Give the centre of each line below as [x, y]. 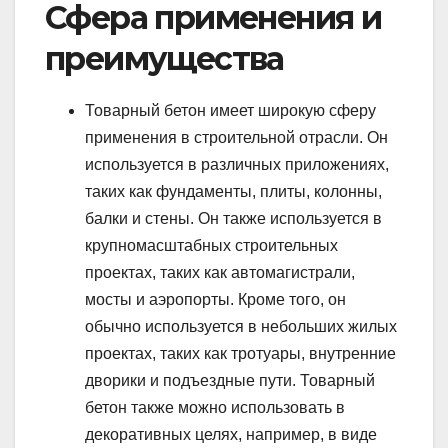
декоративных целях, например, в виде [231, 435]
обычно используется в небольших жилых [241, 327]
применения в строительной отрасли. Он [236, 138]
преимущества [164, 59]
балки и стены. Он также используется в [233, 219]
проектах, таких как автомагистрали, [220, 273]
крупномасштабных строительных [211, 246]
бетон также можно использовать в [215, 408]
